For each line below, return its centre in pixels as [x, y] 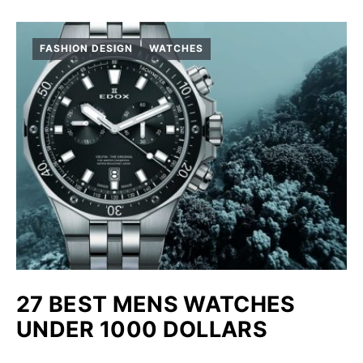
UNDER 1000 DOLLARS [142, 329]
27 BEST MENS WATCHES [156, 304]
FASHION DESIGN [86, 49]
